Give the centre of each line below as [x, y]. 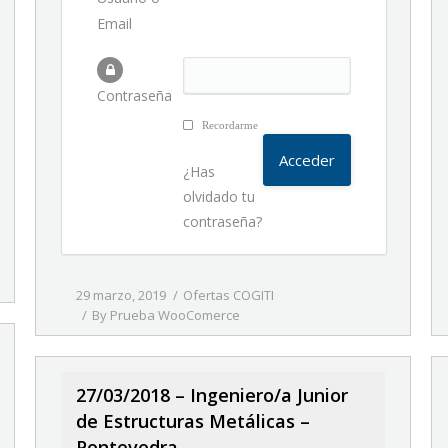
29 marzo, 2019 [121, 295]
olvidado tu [219, 196]
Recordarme [229, 125]
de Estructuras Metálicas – [193, 421]
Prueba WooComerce [175, 315]
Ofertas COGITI [228, 295]
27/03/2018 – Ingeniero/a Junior [212, 395]
